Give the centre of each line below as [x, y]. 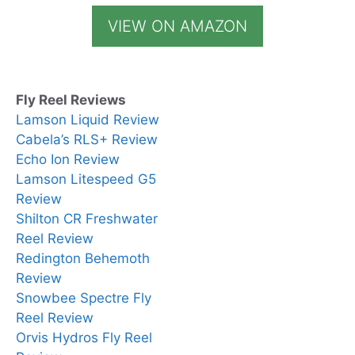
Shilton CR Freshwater [87, 218]
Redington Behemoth [83, 258]
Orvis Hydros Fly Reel [84, 337]
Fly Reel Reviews [71, 99]
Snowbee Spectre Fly [84, 298]
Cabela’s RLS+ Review [87, 139]
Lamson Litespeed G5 [86, 179]
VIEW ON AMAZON [177, 26]
